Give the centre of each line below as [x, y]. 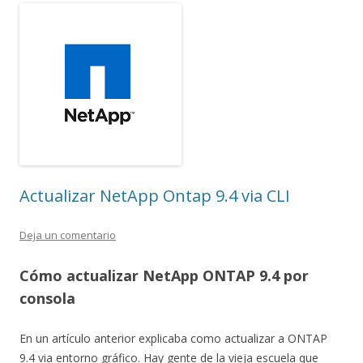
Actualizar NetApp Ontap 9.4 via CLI [155, 196]
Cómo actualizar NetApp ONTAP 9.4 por [164, 275]
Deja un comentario [68, 235]
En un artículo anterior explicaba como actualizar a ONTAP [173, 338]
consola [47, 298]
